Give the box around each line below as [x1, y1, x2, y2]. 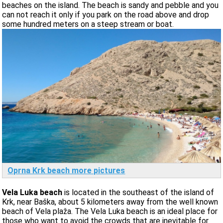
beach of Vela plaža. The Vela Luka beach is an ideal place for [2, 207, 218, 217]
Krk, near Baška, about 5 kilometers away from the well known [2, 197, 219, 207]
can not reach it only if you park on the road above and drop [2, 9, 210, 19]
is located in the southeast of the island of [64, 188, 215, 198]
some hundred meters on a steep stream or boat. [2, 19, 174, 29]
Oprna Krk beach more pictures [7, 166, 125, 176]
